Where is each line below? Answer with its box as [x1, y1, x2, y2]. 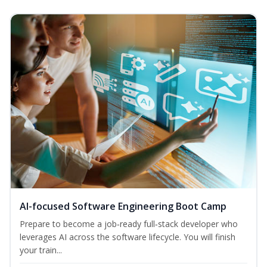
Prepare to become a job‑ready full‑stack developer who [20, 218, 238, 230]
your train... [20, 244, 62, 256]
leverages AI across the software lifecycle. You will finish [20, 231, 235, 243]
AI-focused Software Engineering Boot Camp [20, 200, 226, 213]
